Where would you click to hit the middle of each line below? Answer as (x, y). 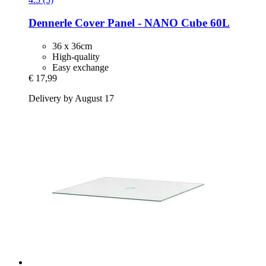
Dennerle (50, 23)
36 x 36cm (72, 46)
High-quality (76, 56)
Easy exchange (80, 67)
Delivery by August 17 (71, 98)
